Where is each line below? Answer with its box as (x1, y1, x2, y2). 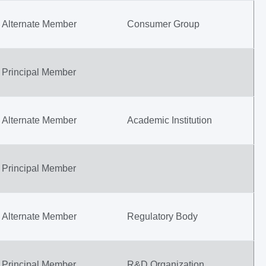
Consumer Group (127, 19, 199, 29)
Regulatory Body (127, 211, 198, 221)
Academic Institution (127, 115, 212, 125)
